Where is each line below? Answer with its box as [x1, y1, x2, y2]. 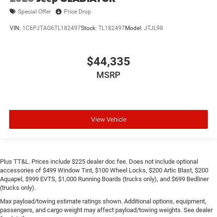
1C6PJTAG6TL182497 [22, 25, 81, 31]
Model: [125, 25, 144, 31]
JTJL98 [144, 25, 163, 31]
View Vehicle [91, 114, 126, 124]
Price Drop [64, 8, 91, 15]
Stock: [81, 25, 98, 31]
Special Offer [18, 8, 51, 15]
